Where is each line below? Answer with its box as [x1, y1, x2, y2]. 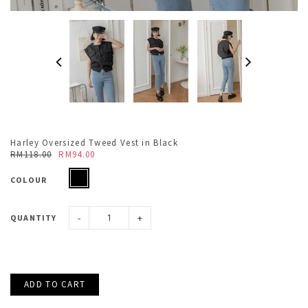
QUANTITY [10, 212, 57, 223]
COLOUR [10, 174, 47, 185]
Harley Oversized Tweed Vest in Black [10, 137, 178, 148]
